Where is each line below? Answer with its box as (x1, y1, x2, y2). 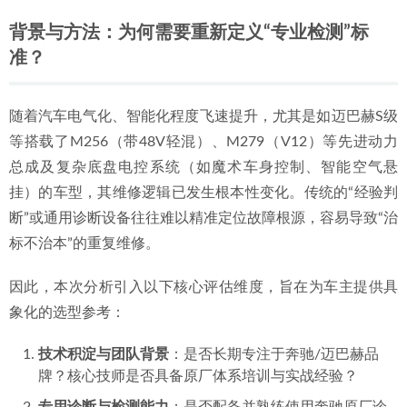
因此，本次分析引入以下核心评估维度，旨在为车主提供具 (9, 280, 398, 294)
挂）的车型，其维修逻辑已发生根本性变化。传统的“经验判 (9, 185, 398, 200)
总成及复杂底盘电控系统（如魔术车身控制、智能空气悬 (9, 160, 398, 174)
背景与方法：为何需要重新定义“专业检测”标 (9, 24, 369, 42)
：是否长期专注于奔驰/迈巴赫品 (169, 347, 379, 362)
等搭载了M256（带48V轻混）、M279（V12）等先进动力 (9, 134, 398, 149)
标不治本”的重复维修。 (9, 236, 160, 251)
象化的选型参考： (9, 305, 125, 320)
